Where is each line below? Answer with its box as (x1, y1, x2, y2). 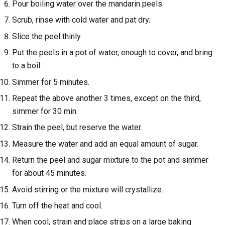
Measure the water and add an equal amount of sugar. (12, 139, 198, 149)
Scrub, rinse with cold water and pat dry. (12, 15, 150, 25)
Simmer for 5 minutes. (12, 77, 89, 87)
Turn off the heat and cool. (12, 200, 102, 210)
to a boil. (12, 61, 42, 71)
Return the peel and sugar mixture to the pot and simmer (12, 155, 208, 165)
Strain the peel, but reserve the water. (12, 123, 142, 133)
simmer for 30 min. (12, 106, 78, 116)
